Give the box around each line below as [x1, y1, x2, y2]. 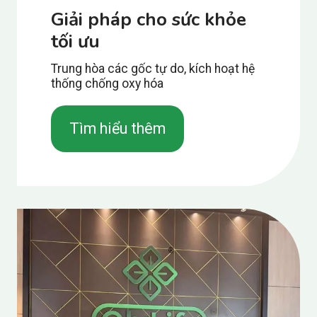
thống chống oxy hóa [51, 76, 163, 91]
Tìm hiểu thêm [69, 119, 166, 137]
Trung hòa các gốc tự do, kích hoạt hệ [51, 61, 255, 76]
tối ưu [51, 28, 100, 54]
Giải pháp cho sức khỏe [51, 6, 246, 32]
